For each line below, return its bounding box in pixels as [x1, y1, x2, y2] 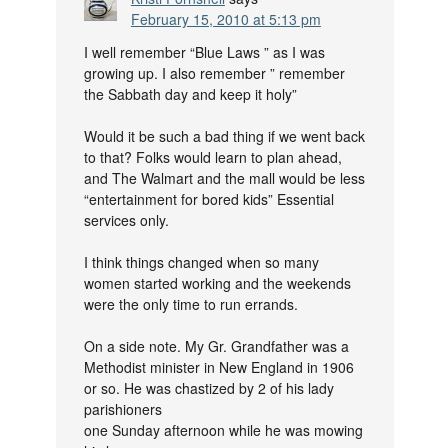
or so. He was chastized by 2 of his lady [83, 378, 334, 399]
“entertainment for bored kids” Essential [83, 189, 334, 210]
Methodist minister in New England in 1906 [83, 357, 354, 378]
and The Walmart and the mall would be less [83, 168, 365, 189]
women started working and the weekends [83, 273, 351, 294]
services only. [83, 210, 169, 231]
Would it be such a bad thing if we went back [83, 126, 365, 147]
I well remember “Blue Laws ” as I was [83, 42, 325, 63]
